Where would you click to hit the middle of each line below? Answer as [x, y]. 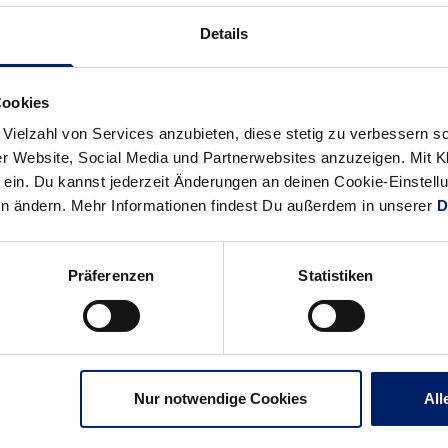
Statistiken [336, 276]
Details [224, 34]
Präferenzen [111, 276]
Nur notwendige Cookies [221, 399]
